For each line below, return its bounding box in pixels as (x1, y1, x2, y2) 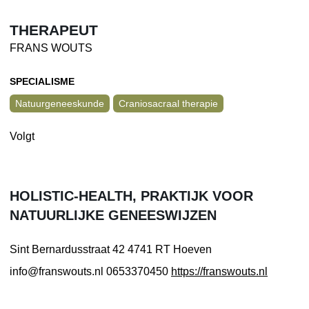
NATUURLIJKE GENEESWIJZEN (10, 207, 217, 223)
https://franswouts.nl (171, 265, 268, 277)
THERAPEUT (10, 22, 98, 39)
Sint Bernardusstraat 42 (10, 243, 125, 255)
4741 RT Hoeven (125, 243, 212, 255)
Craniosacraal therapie (119, 97, 218, 109)
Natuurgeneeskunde (15, 97, 104, 109)
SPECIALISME (10, 75, 74, 87)
